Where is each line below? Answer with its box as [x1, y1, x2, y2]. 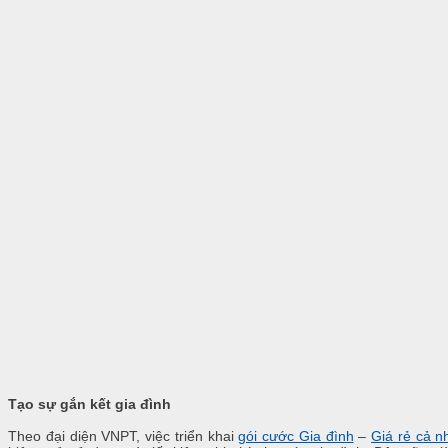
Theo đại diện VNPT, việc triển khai [8, 428, 239, 445]
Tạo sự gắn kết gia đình [8, 396, 171, 413]
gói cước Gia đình [238, 428, 354, 445]
